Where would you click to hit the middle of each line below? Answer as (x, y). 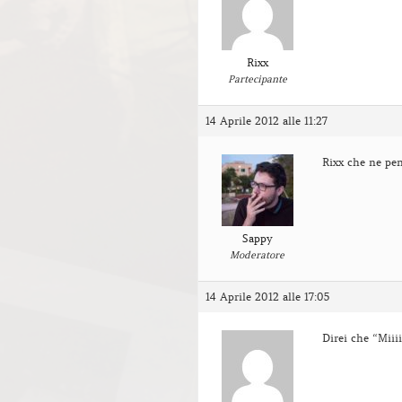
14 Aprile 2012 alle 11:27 (267, 120)
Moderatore (257, 254)
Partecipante (257, 79)
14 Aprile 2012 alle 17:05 (267, 296)
